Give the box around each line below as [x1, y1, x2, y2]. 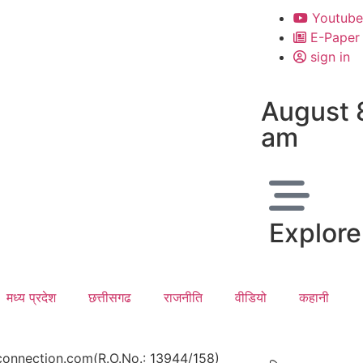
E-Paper [310, 29, 360, 45]
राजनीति [163, 289, 203, 305]
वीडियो [234, 289, 267, 305]
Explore [268, 217, 361, 249]
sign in [310, 49, 350, 65]
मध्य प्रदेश [6, 289, 56, 305]
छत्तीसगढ [88, 289, 131, 305]
